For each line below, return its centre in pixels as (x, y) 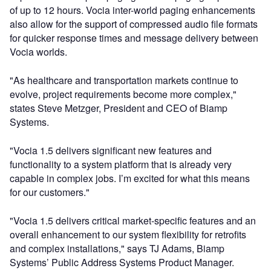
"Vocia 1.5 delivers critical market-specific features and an (133, 220)
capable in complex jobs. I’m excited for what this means (130, 178)
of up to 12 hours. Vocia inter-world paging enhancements (132, 10)
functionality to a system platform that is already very (121, 164)
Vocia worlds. (38, 51)
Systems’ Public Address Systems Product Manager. (122, 262)
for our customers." (50, 192)
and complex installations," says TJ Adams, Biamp (117, 248)
